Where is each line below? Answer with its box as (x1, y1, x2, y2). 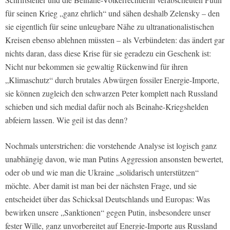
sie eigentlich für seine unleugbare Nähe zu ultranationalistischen (5, 21, 214, 32)
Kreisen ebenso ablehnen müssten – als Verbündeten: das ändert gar (5, 34, 224, 45)
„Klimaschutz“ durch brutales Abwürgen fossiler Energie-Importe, (5, 74, 219, 85)
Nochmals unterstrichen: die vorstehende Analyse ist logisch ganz (5, 140, 217, 151)
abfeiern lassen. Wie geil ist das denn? (5, 114, 127, 125)
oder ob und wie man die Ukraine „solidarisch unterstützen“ (5, 166, 199, 178)
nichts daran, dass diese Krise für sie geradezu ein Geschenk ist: (5, 47, 211, 59)
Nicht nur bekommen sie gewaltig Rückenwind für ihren (5, 61, 188, 72)
